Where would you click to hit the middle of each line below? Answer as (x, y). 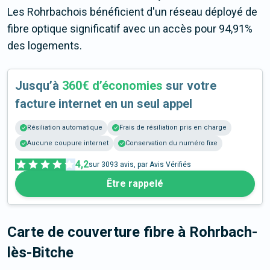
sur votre (190, 86)
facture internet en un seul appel (104, 104)
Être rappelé (135, 184)
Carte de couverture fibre (93, 232)
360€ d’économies (112, 86)
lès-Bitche (40, 253)
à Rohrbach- (218, 232)
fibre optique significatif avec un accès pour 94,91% (130, 29)
